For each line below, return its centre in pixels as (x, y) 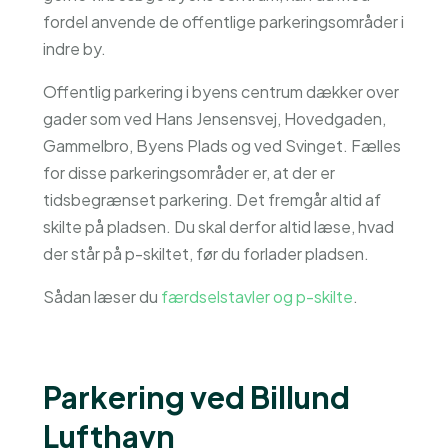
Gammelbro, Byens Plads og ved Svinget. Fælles (221, 145)
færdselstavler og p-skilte (256, 296)
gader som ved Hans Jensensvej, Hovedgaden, (214, 118)
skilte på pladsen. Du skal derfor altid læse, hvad (218, 226)
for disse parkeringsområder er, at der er (188, 172)
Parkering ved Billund (196, 397)
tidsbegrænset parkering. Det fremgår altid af (211, 199)
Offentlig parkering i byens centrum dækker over (220, 91)
